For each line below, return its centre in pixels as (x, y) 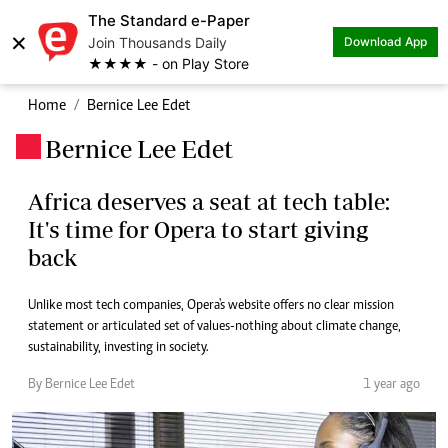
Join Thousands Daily (157, 42)
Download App (385, 41)
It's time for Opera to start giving (198, 229)
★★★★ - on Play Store (168, 63)
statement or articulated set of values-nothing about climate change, (214, 327)
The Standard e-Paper (169, 20)
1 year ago (391, 385)
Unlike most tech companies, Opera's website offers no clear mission (211, 306)
